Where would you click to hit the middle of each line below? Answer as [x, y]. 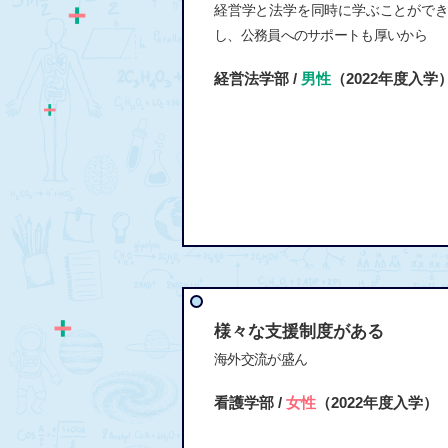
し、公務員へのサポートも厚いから [320, 34]
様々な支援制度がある [299, 331]
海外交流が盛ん [261, 358]
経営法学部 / [257, 78]
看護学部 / [250, 402]
